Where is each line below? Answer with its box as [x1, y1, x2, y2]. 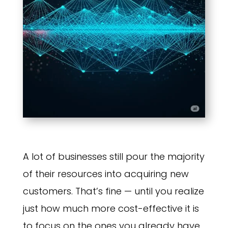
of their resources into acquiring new [22, 167, 189, 181]
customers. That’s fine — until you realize [22, 185, 204, 198]
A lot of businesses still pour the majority [22, 150, 205, 163]
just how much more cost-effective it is [22, 202, 199, 215]
